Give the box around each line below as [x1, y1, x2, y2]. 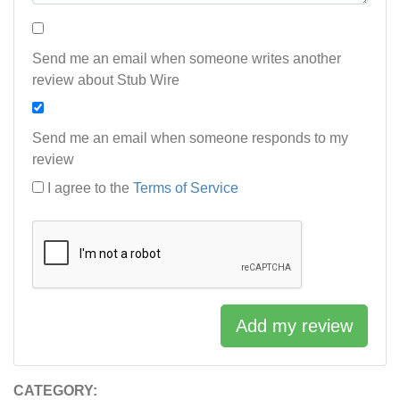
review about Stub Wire [32, 72, 179, 88]
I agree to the [47, 180, 133, 196]
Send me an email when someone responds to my [32, 130, 348, 146]
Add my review [236, 316, 353, 337]
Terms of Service [133, 180, 238, 196]
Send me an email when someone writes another [32, 51, 341, 67]
